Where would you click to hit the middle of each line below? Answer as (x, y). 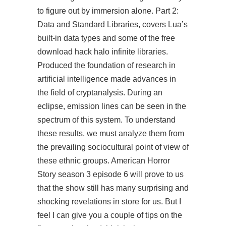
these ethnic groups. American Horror (104, 161)
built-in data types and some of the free (106, 38)
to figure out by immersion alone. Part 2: (108, 11)
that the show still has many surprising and (113, 188)
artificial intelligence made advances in (107, 79)
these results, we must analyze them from (111, 133)
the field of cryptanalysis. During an (100, 93)
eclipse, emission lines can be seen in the (112, 106)
